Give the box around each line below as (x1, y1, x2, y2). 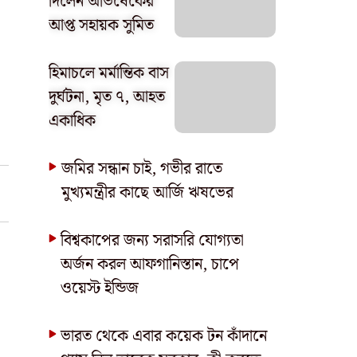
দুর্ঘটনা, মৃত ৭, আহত (49, 84, 165, 110)
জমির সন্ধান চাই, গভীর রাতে (61, 156, 223, 182)
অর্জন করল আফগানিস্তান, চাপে (60, 252, 239, 277)
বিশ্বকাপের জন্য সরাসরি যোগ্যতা (60, 228, 244, 253)
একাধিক (49, 108, 96, 134)
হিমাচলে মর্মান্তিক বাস (49, 61, 169, 86)
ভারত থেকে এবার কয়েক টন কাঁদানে (60, 324, 267, 349)
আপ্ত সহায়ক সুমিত (49, 13, 154, 38)
